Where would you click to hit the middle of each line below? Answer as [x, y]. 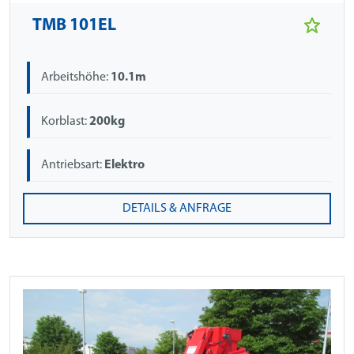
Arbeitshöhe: [76, 78]
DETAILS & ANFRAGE [177, 209]
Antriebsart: [73, 165]
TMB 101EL [74, 26]
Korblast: [66, 121]
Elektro [125, 165]
